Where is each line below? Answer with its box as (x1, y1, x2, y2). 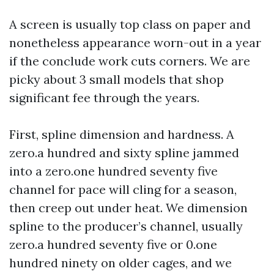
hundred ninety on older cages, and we (9, 255, 232, 270)
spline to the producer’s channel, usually (9, 218, 243, 234)
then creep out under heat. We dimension (9, 200, 248, 215)
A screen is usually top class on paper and (9, 17, 251, 32)
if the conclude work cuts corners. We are (9, 53, 250, 68)
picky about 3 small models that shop (9, 72, 224, 87)
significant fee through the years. (9, 90, 199, 105)
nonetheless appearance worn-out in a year (9, 35, 261, 50)
